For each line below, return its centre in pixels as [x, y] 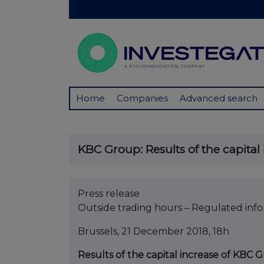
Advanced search [219, 98]
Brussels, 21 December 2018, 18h [154, 232]
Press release [109, 194]
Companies [142, 98]
